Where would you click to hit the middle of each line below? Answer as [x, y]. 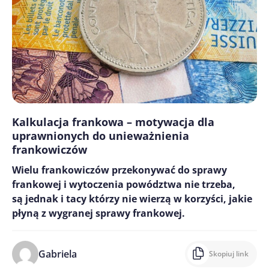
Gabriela [58, 254]
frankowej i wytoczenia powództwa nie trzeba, [124, 185]
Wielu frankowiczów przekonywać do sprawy [119, 170]
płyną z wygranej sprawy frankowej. [98, 213]
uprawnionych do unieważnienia [101, 136]
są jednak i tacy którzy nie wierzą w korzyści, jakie [132, 199]
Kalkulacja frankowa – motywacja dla [113, 122]
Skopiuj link [229, 254]
